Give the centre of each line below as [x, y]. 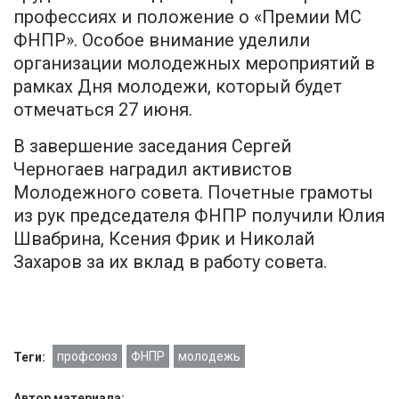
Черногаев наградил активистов [153, 170]
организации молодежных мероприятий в [194, 64]
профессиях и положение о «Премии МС [187, 17]
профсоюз [87, 357]
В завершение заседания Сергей [152, 147]
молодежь [209, 357]
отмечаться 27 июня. [103, 110]
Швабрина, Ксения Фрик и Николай [164, 239]
